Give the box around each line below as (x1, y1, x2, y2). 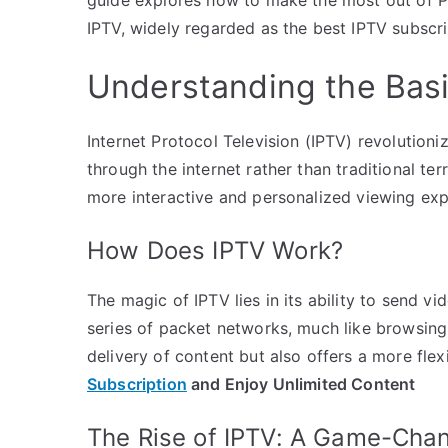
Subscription (87, 373, 187, 394)
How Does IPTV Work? (87, 235, 344, 265)
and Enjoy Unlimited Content (186, 373, 416, 394)
